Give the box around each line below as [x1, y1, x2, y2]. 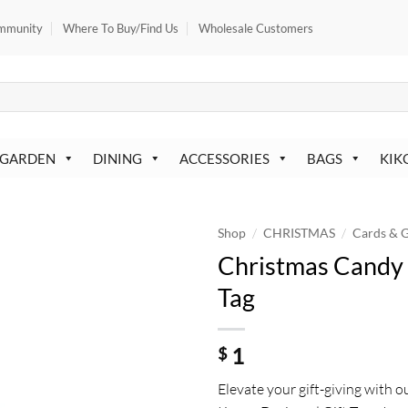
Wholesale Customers [199, 20, 314, 36]
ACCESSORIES [178, 149, 270, 167]
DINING [92, 149, 142, 167]
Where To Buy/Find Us [62, 20, 178, 36]
